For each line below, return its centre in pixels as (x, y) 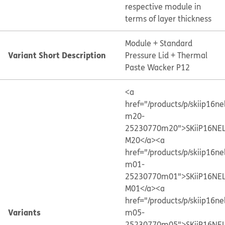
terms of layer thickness (168, 19)
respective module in (163, 7)
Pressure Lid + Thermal (166, 55)
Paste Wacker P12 (157, 67)
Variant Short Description (57, 55)
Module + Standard (158, 43)
